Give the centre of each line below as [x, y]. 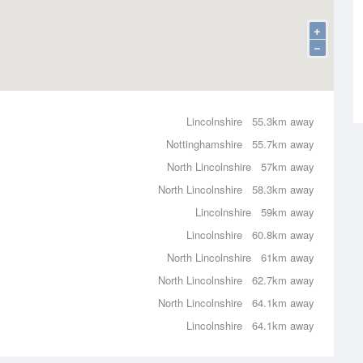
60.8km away [283, 235]
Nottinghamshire [204, 144]
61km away [288, 257]
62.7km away [283, 280]
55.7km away [283, 144]
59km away [288, 212]
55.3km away [283, 121]
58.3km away [283, 189]
